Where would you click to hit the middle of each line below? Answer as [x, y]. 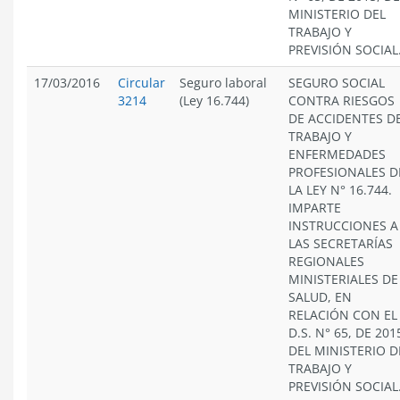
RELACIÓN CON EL [343, 315]
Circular [142, 83]
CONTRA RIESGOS [342, 100]
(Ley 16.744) [214, 100]
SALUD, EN [320, 297]
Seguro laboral [223, 83]
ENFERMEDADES [337, 154]
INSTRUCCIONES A [343, 225]
